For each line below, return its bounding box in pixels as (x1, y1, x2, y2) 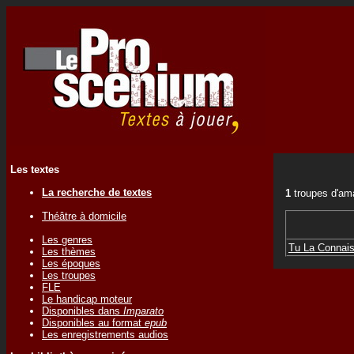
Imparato (123, 304, 164, 317)
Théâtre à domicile (42, 209, 126, 222)
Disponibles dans (42, 304, 123, 317)
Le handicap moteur (42, 292, 132, 305)
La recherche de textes (42, 186, 152, 198)
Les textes (10, 164, 59, 176)
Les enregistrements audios (42, 328, 168, 341)
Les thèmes (42, 245, 96, 258)
